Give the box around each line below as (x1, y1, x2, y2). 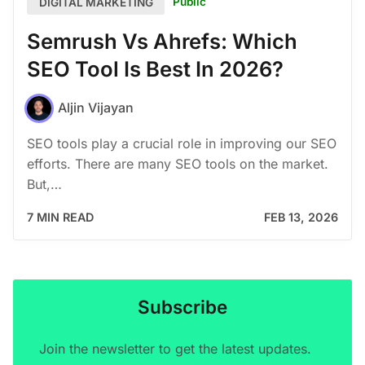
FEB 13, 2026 (264, 209, 338, 224)
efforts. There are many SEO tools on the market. (27, 155, 328, 172)
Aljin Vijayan (58, 99, 134, 117)
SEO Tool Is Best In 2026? (27, 56, 284, 82)
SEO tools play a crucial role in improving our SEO (27, 134, 336, 152)
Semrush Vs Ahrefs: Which (27, 29, 297, 55)
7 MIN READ (27, 209, 94, 224)
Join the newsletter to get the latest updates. (39, 341, 311, 358)
